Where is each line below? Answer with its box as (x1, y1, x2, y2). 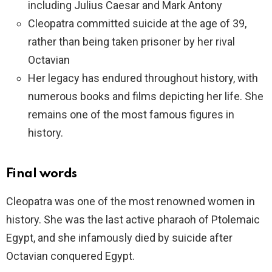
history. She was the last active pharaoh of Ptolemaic (6, 213, 260, 226)
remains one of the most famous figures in (28, 108, 234, 121)
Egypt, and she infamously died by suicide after (6, 231, 233, 244)
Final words (6, 168, 77, 180)
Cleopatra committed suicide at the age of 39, (28, 17, 246, 30)
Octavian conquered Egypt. (6, 250, 135, 262)
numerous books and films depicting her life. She (28, 90, 263, 103)
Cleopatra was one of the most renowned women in (6, 195, 255, 208)
